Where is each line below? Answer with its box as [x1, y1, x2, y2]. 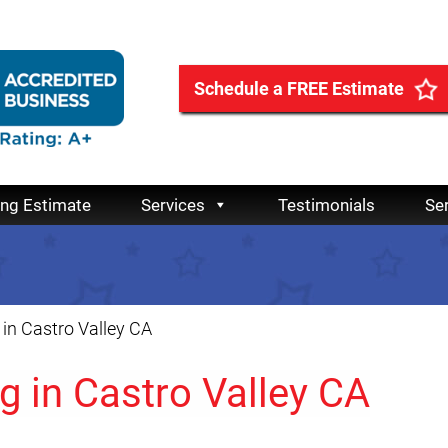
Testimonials [278, 195, 375, 216]
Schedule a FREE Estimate [194, 78, 404, 99]
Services [141, 195, 205, 216]
